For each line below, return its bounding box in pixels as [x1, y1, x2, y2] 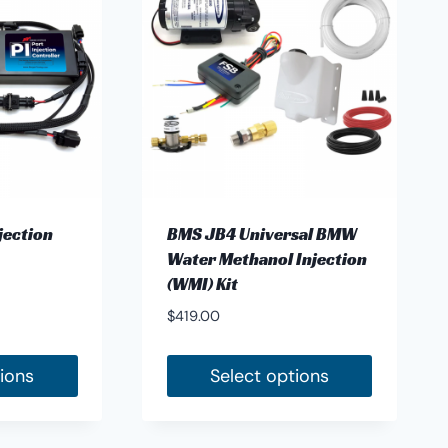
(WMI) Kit [166, 273, 238, 296]
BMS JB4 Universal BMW [166, 223, 357, 246]
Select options [210, 364, 330, 389]
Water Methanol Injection [166, 248, 367, 271]
